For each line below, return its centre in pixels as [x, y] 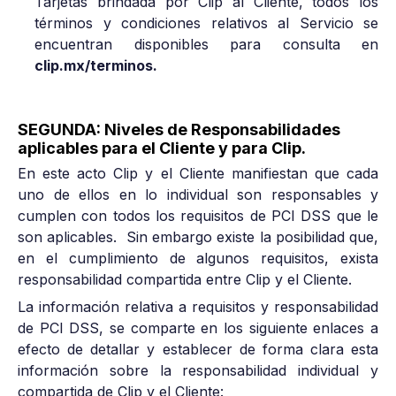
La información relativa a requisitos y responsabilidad [198, 306]
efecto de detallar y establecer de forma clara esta [198, 349]
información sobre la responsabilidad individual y [198, 370]
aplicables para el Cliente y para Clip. [162, 148]
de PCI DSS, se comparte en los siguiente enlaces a [198, 327]
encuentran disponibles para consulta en [206, 45]
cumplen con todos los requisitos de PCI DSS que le [198, 216]
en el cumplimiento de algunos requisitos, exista [198, 259]
